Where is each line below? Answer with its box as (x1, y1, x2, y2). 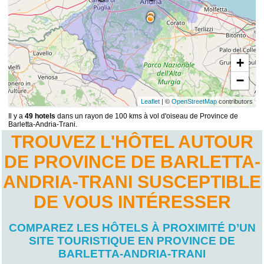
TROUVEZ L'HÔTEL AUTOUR (11, 132, 253, 152)
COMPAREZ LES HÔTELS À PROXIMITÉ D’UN (8, 222, 256, 235)
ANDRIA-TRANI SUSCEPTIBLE (3, 172, 261, 192)
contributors (216, 98, 253, 105)
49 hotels (25, 112, 56, 121)
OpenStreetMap (171, 98, 217, 105)
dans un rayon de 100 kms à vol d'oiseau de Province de (55, 112, 239, 121)
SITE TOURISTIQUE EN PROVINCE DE (29, 235, 235, 247)
